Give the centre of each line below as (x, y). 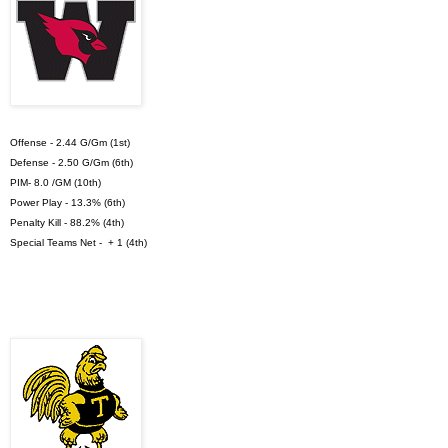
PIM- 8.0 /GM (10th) (55, 182)
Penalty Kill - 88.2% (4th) (67, 222)
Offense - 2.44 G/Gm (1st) (70, 142)
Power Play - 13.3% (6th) (69, 202)
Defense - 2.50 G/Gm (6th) (71, 162)
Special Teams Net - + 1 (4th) (78, 242)
